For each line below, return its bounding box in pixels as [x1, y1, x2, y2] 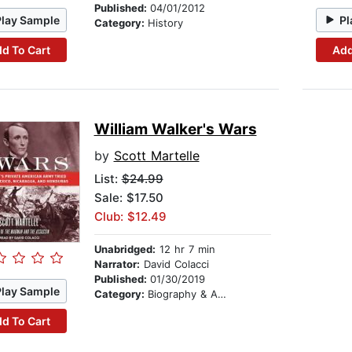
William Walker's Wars [93, 120, 257, 139]
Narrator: [93, 258, 140, 271]
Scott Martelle [113, 148, 200, 164]
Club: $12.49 [93, 209, 167, 225]
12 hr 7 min [155, 243, 215, 256]
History [147, 16, 183, 30]
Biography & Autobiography [147, 288, 218, 301]
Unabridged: [93, 243, 156, 256]
